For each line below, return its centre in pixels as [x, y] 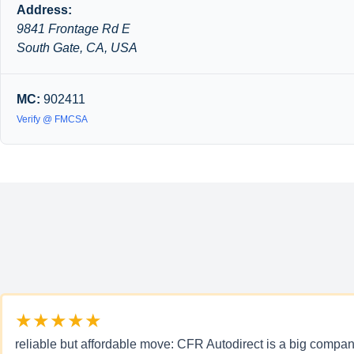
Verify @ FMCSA [52, 119]
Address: [44, 10]
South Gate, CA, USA [77, 48]
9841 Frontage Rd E [73, 29]
